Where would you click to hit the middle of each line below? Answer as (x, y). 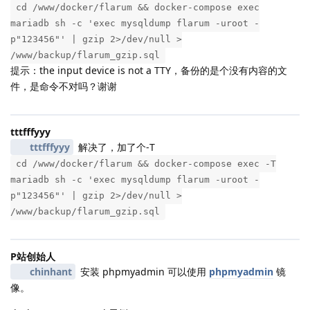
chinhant (51, 271)
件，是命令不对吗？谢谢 (64, 86)
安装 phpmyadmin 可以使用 (143, 271)
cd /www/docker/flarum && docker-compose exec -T (146, 163)
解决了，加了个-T (115, 147)
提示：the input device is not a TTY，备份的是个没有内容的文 (149, 70)
